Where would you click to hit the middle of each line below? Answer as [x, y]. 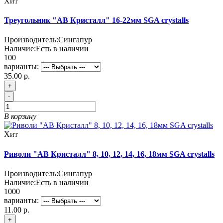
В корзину [20, 116]
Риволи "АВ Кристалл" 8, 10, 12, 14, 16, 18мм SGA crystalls [109, 154]
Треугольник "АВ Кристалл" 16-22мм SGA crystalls [96, 20]
